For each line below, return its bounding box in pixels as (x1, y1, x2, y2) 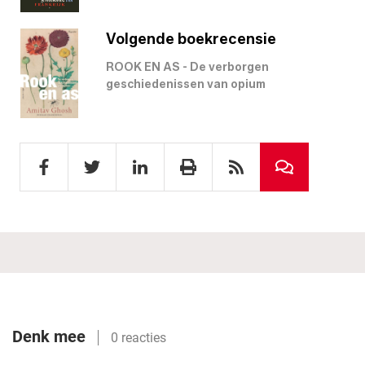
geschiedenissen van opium (106, 77, 266, 91)
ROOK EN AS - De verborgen (106, 59, 269, 74)
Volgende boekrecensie (106, 29, 276, 48)
